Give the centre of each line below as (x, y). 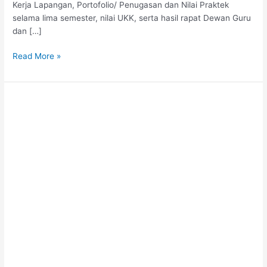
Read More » (37, 56)
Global (24, 140)
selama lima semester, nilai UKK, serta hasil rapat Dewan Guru (132, 18)
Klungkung (32, 153)
